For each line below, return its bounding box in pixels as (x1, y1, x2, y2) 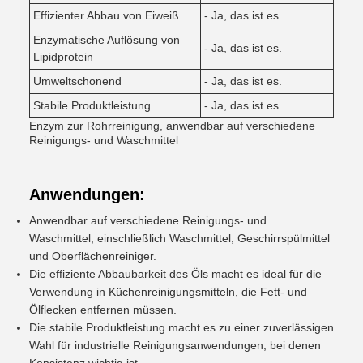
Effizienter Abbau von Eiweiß (33, 9, 179, 22)
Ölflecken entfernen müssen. (29, 303, 177, 316)
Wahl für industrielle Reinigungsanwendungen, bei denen (29, 339, 321, 352)
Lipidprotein (33, 50, 93, 63)
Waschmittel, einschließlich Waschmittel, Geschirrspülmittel (29, 232, 330, 245)
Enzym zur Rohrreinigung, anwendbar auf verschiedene (29, 119, 315, 132)
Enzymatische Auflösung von (33, 33, 180, 46)
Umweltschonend (33, 75, 122, 88)
